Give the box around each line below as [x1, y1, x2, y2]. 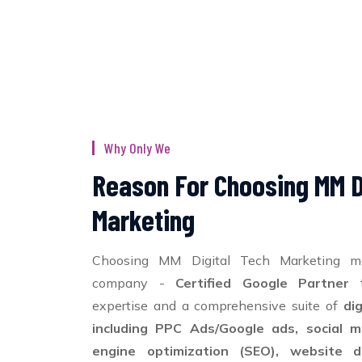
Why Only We [104, 139, 170, 157]
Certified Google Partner [175, 275, 350, 291]
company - [92, 275, 176, 291]
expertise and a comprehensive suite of [92, 297, 343, 314]
